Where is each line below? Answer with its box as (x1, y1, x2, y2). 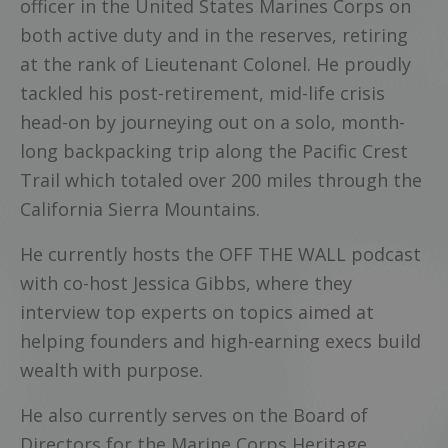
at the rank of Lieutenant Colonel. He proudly (20, 51, 411, 76)
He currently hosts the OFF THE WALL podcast (20, 242, 421, 266)
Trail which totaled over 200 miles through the (20, 167, 422, 192)
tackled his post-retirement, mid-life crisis (20, 80, 385, 105)
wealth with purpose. (20, 358, 203, 382)
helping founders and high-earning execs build (20, 329, 421, 353)
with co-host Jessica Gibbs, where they (20, 271, 352, 295)
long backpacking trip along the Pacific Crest (20, 138, 408, 163)
